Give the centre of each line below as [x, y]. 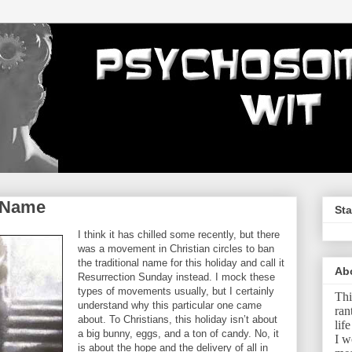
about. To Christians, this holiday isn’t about [178, 319]
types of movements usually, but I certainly [176, 291]
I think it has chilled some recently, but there [179, 235]
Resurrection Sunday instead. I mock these [176, 277]
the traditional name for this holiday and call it [181, 263]
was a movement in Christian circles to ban [176, 249]
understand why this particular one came [170, 305]
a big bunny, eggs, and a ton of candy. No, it [178, 334]
